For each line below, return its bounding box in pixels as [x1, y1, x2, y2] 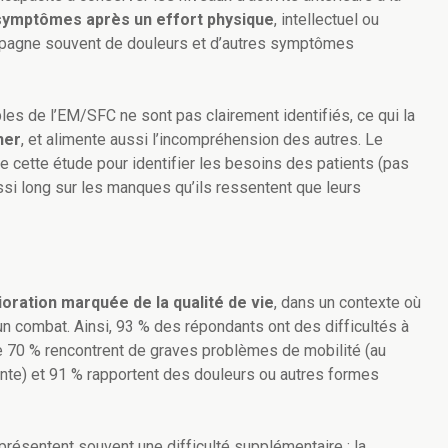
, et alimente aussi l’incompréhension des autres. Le [21, 130, 383, 150]
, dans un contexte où [274, 293, 421, 313]
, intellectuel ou [274, 10, 379, 30]
